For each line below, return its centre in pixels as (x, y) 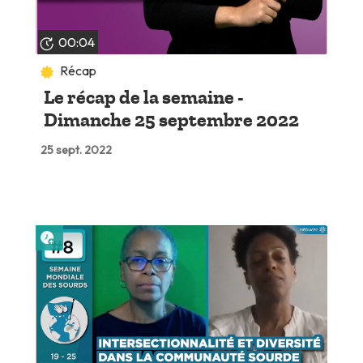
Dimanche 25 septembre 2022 (171, 120)
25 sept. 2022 (76, 150)
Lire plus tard (94, 232)
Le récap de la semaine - (143, 98)
